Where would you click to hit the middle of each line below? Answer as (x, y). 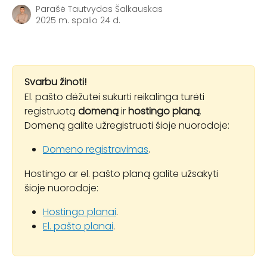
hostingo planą (164, 111)
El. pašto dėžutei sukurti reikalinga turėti (116, 97)
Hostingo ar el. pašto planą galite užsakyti (122, 173)
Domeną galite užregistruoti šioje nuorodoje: (127, 125)
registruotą (51, 111)
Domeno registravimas (96, 150)
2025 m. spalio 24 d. (78, 20)
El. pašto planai (78, 226)
